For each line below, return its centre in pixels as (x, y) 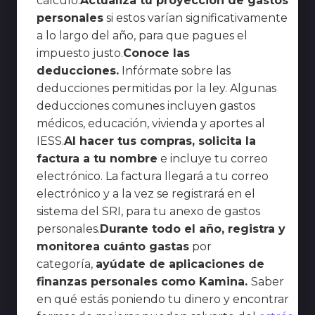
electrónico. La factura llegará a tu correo (153, 176)
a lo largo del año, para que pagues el (142, 35)
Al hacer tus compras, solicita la (160, 141)
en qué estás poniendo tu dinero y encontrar (163, 299)
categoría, (65, 264)
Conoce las (156, 53)
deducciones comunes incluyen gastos (146, 105)
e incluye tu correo (214, 158)
